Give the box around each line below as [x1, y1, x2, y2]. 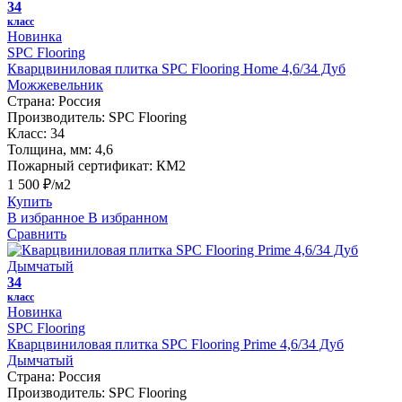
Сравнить [7, 225, 66, 241]
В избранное [7, 209, 84, 225]
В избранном [88, 209, 168, 225]
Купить [7, 193, 52, 209]
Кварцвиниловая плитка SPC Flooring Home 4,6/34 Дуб [7, 60, 345, 76]
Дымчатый [7, 352, 74, 368]
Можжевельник [7, 76, 103, 92]
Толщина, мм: [7, 141, 92, 157]
